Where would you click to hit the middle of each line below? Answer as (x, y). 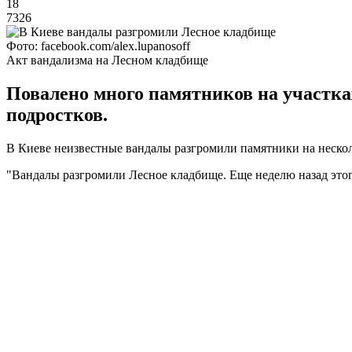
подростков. (57, 114)
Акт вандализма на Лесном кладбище (107, 60)
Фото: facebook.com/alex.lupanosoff (98, 46)
